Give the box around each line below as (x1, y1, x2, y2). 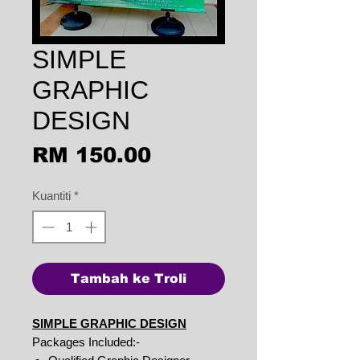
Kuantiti (32, 189, 71, 202)
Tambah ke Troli (71, 271, 186, 285)
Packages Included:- (32, 334, 140, 349)
